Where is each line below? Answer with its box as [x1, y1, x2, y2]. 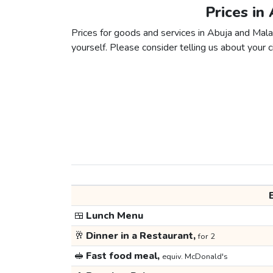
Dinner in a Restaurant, [83, 229, 198, 243]
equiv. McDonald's [161, 251, 228, 263]
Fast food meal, [83, 249, 162, 263]
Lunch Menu [83, 209, 143, 223]
